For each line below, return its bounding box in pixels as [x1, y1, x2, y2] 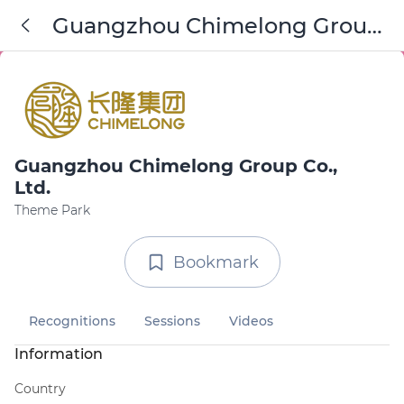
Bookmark [172, 252, 259, 272]
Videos [229, 313, 273, 329]
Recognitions [29, 313, 115, 329]
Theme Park [14, 202, 90, 218]
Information [14, 345, 103, 363]
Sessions [144, 313, 200, 329]
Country [14, 381, 66, 397]
